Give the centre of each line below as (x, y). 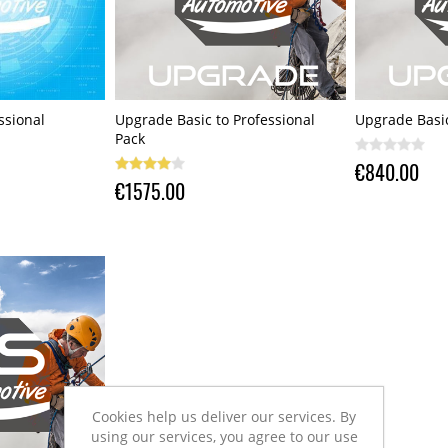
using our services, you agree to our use (224, 436)
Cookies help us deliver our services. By (224, 416)
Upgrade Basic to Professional (214, 119)
